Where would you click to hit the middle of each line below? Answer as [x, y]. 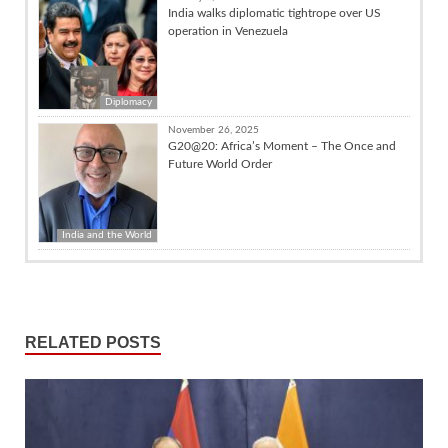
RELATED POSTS [93, 342]
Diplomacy [128, 101]
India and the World [107, 234]
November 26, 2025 [213, 129]
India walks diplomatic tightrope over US [274, 12]
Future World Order [220, 163]
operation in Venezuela [228, 30]
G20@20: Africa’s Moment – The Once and [282, 145]
